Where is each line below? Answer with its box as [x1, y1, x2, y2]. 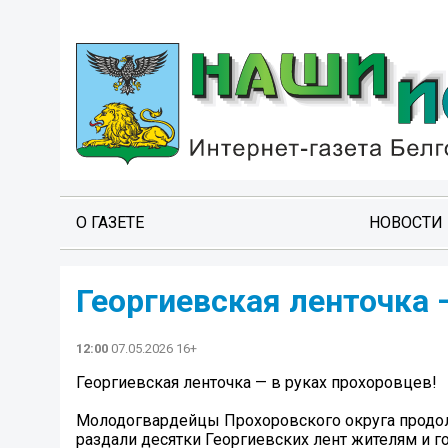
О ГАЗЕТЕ [76, 213, 144, 232]
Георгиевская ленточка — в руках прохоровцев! [76, 373, 437, 393]
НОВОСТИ [368, 213, 443, 232]
